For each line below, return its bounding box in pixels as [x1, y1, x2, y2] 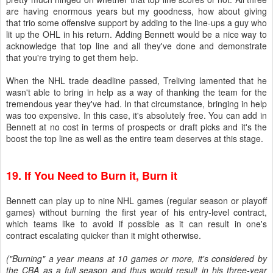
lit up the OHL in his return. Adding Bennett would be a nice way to [6, 28, 267, 40]
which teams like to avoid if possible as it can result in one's [6, 218, 267, 230]
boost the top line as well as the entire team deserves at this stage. [6, 132, 263, 144]
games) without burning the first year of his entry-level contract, [6, 206, 267, 218]
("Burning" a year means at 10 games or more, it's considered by [6, 252, 267, 264]
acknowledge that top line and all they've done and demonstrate [6, 40, 267, 52]
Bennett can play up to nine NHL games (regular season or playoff [6, 194, 267, 207]
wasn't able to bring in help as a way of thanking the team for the [6, 86, 267, 98]
